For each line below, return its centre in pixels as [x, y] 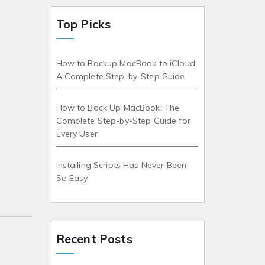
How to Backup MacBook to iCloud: [126, 64]
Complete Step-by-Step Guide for [123, 121]
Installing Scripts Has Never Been [121, 165]
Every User [77, 134]
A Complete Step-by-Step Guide [120, 77]
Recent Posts [94, 239]
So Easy [72, 178]
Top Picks [83, 24]
